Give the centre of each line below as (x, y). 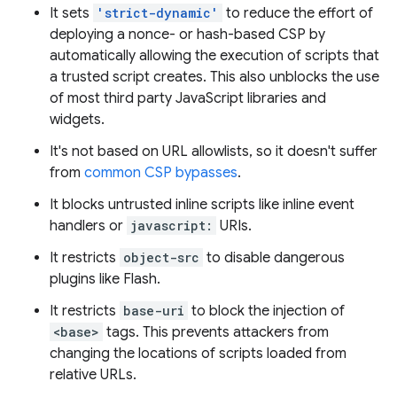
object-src (161, 257)
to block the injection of (266, 311)
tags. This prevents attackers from (216, 332)
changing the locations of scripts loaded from (198, 353)
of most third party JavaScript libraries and (188, 98)
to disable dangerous (274, 257)
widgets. (77, 119)
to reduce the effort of (298, 13)
